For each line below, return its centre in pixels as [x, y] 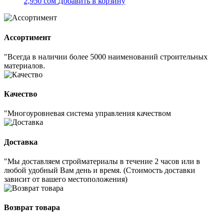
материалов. [25, 65]
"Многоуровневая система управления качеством [87, 113]
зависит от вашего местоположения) [66, 179]
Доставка [21, 142]
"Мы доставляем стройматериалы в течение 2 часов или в [102, 161]
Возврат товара [32, 208]
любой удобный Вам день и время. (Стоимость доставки [100, 170]
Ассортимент [28, 37]
